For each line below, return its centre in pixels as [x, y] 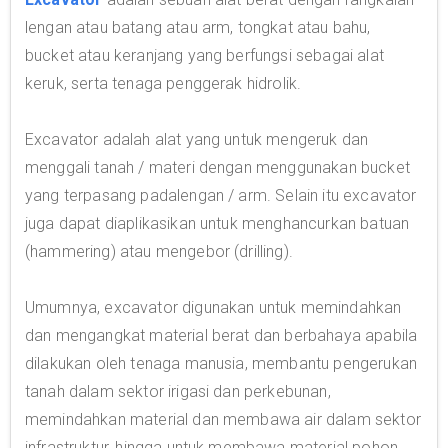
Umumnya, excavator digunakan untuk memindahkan [213, 307]
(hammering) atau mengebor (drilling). [159, 251]
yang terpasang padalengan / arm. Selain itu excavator [221, 195]
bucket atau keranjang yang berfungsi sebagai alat [204, 55]
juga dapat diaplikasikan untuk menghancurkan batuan [217, 223]
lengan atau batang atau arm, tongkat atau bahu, [198, 27]
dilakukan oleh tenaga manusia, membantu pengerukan [221, 363]
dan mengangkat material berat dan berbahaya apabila [221, 335]
